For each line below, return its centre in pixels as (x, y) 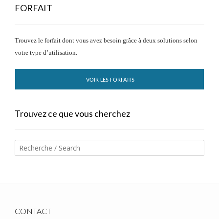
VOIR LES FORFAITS (110, 80)
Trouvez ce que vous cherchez (72, 113)
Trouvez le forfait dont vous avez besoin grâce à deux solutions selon (106, 40)
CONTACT (33, 211)
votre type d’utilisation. (46, 52)
